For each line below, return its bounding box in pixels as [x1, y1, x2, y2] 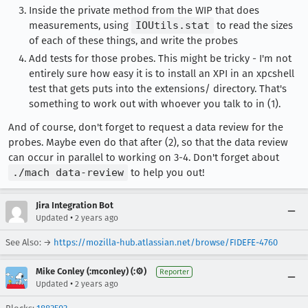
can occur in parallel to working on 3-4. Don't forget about [8, 151, 279, 164]
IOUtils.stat [135, 19, 210, 32]
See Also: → [5, 236, 54, 247]
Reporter [159, 267, 189, 276]
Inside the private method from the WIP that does [29, 3, 259, 16]
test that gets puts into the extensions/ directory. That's [29, 82, 287, 95]
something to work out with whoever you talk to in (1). [29, 97, 280, 110]
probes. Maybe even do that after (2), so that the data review [8, 135, 288, 148]
